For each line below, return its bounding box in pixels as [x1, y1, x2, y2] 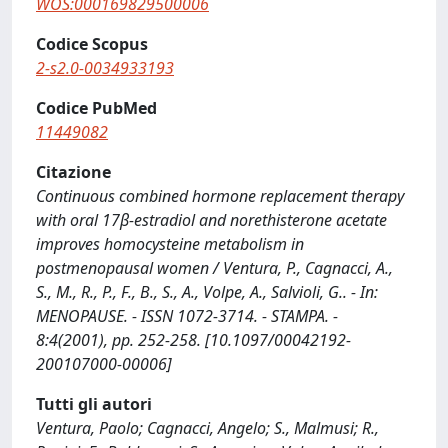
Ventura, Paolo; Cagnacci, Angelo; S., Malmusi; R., [36, 417, 379, 439]
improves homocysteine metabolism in [36, 233, 304, 255]
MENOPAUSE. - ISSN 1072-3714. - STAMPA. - [36, 305, 338, 327]
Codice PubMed [36, 97, 157, 119]
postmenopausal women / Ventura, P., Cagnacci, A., [36, 257, 393, 279]
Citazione [36, 161, 111, 183]
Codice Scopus [36, 33, 148, 55]
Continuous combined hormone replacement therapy [36, 185, 404, 207]
